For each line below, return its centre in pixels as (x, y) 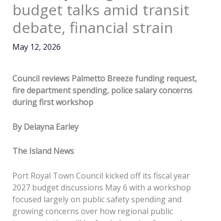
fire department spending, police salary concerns (102, 90)
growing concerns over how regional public (92, 211)
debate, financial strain (92, 27)
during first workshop (53, 102)
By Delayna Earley (45, 127)
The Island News (43, 151)
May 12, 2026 (36, 47)
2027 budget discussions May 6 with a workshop (101, 187)
